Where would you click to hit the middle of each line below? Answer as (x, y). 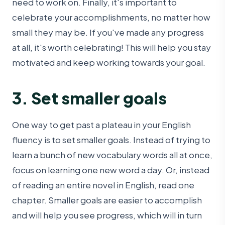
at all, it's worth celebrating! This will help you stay (111, 47)
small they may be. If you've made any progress (108, 32)
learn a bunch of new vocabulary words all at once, (112, 154)
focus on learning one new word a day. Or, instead (111, 170)
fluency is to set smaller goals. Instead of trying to (111, 139)
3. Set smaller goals (89, 98)
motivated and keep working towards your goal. (109, 63)
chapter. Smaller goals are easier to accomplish (107, 200)
